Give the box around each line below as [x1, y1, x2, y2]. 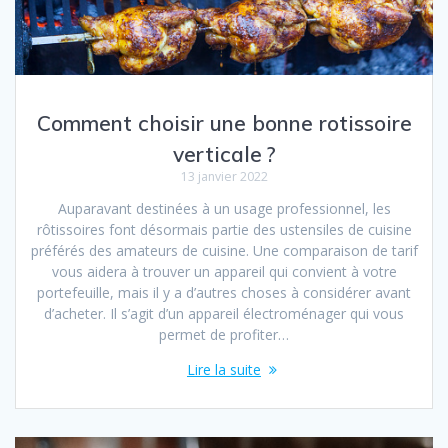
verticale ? [172, 140, 276, 167]
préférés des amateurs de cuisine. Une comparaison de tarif [30, 240, 418, 260]
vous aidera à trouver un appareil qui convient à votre [51, 261, 397, 281]
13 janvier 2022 [180, 167, 268, 185]
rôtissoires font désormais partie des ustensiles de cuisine [36, 219, 412, 239]
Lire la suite [187, 359, 261, 379]
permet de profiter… [159, 324, 289, 344]
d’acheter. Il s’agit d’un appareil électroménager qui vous [44, 303, 404, 323]
